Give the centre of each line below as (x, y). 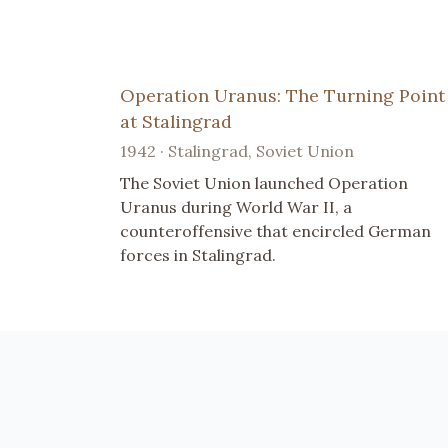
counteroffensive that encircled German (275, 230)
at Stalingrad (176, 121)
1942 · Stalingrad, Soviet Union (237, 150)
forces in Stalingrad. (198, 254)
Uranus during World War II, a (236, 206)
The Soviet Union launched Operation (264, 182)
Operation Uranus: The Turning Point (282, 95)
